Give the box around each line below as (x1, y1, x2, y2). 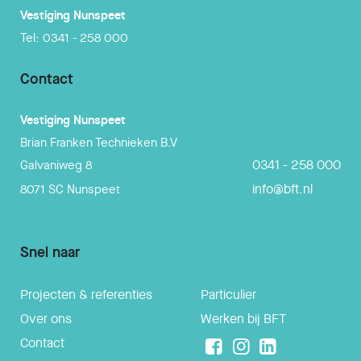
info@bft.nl (252, 183, 313, 197)
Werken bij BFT (201, 313, 286, 326)
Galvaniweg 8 (20, 160, 92, 172)
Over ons (20, 313, 72, 326)
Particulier (201, 288, 256, 302)
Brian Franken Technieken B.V (20, 137, 177, 150)
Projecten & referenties (20, 288, 152, 302)
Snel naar (20, 246, 80, 261)
